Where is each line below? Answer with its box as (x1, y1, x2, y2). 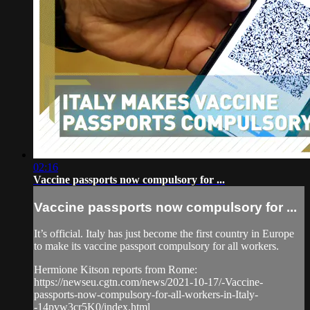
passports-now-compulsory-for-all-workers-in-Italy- (34, 289, 258, 301)
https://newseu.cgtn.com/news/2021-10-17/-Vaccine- (34, 276, 263, 289)
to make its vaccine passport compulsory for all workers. (34, 240, 279, 253)
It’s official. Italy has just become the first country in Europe (34, 228, 294, 240)
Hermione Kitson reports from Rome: (34, 264, 197, 276)
